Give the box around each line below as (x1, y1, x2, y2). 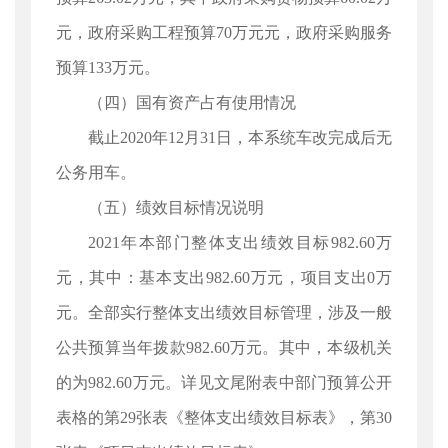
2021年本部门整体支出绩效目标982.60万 (88, 234, 392, 251)
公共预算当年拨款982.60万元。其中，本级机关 (56, 339, 392, 356)
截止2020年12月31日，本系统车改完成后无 (88, 129, 392, 146)
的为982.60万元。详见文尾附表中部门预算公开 (56, 374, 392, 391)
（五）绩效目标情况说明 (88, 199, 264, 216)
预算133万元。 (56, 59, 160, 76)
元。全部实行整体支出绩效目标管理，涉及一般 (56, 304, 392, 321)
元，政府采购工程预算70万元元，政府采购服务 (56, 24, 392, 41)
